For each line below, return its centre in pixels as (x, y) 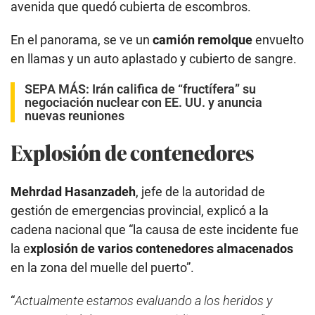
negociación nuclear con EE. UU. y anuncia (143, 103)
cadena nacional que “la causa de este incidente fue (155, 230)
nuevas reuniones (75, 116)
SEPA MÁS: (58, 89)
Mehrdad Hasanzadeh (73, 192)
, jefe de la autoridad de (200, 192)
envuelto (279, 40)
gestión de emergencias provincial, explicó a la (140, 211)
